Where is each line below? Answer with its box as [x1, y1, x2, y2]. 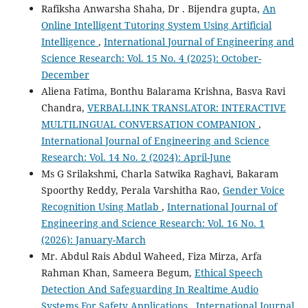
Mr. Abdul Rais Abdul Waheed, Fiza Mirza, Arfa [41, 249, 262, 263]
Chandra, [41, 100, 87, 114]
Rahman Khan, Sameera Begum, [41, 265, 195, 279]
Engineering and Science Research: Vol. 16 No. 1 [41, 216, 265, 230]
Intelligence [41, 34, 98, 48]
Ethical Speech [194, 265, 263, 279]
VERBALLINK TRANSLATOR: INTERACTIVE [87, 100, 286, 114]
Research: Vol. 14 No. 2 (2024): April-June [41, 150, 231, 164]
